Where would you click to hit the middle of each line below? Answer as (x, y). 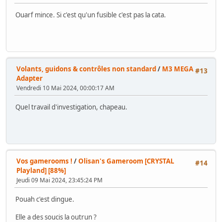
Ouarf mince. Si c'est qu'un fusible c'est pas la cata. (91, 15)
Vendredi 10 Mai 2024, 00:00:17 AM (65, 88)
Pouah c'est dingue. (45, 199)
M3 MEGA (178, 69)
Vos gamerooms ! (44, 161)
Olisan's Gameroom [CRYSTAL (126, 161)
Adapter (29, 79)
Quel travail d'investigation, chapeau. (71, 107)
